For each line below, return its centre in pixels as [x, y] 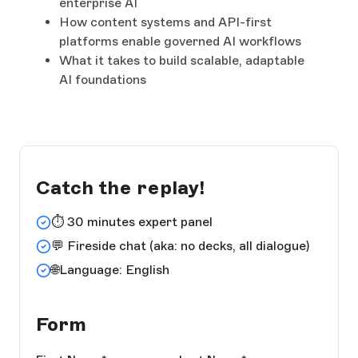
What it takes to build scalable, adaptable [182, 60]
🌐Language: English [111, 270]
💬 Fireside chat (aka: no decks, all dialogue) [181, 246]
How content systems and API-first [165, 22]
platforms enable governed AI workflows [180, 41]
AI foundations [103, 79]
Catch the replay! [120, 187]
